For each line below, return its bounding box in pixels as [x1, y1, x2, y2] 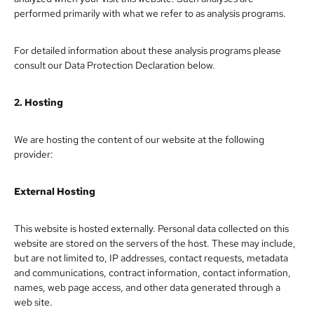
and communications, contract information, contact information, [14, 266, 291, 279]
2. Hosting [14, 95, 63, 109]
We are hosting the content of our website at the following [14, 132, 264, 146]
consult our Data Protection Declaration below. [14, 58, 215, 71]
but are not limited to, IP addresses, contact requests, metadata [14, 251, 288, 264]
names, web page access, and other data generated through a [14, 280, 280, 294]
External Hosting [14, 184, 95, 198]
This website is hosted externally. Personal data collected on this [14, 221, 289, 235]
